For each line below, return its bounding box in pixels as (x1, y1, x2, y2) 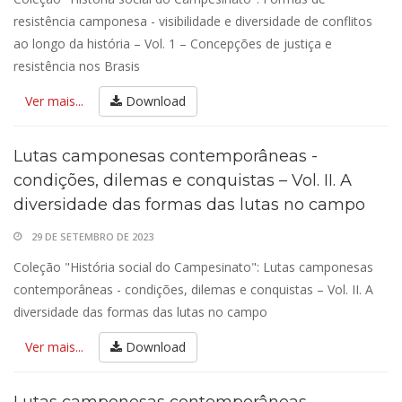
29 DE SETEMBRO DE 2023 (31, 230, 153, 243)
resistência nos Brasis (13, 57, 140, 74)
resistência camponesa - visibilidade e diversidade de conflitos (13, 13, 372, 30)
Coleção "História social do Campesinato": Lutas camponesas (13, 258, 373, 275)
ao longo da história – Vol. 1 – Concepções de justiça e (13, 35, 332, 52)
